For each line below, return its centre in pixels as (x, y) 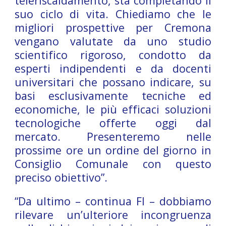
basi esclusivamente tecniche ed (113, 96)
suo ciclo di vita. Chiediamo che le (113, 14)
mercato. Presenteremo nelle (113, 136)
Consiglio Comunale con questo (113, 164)
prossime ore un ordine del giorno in (113, 150)
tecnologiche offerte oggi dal (113, 123)
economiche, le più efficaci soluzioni (113, 109)
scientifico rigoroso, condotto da (113, 55)
